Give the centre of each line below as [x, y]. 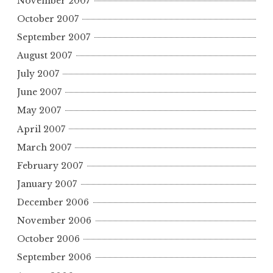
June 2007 [39, 92]
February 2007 [50, 165]
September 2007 [54, 37]
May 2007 [39, 111]
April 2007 [41, 129]
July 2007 [38, 74]
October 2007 [48, 19]
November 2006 [54, 221]
